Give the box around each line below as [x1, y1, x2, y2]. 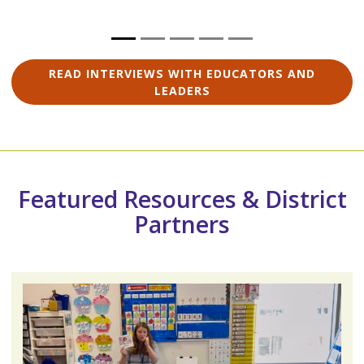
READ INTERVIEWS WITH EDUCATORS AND [49, 66, 315, 82]
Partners [134, 208, 230, 240]
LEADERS [154, 83, 210, 99]
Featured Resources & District [17, 183, 347, 215]
